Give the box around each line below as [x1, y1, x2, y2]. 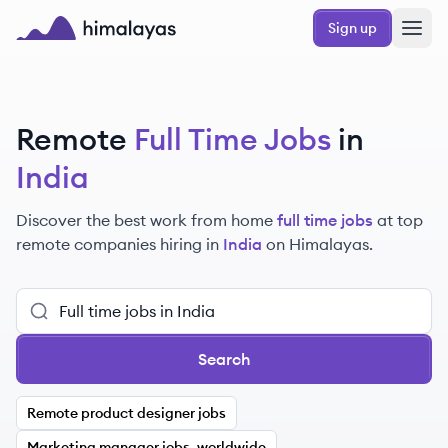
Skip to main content [15, 8, 152, 26]
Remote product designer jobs [27, 404, 226, 422]
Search [197, 349, 251, 369]
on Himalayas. [266, 234, 373, 254]
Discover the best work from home [16, 210, 273, 230]
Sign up [328, 19, 377, 37]
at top [377, 210, 423, 230]
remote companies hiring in [16, 234, 219, 254]
